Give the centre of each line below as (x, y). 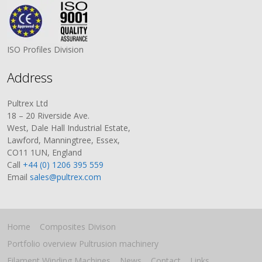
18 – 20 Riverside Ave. (49, 116)
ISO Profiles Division (46, 49)
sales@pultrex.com (66, 177)
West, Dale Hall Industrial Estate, (69, 128)
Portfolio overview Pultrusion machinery (83, 244)
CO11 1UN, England (45, 152)
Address (30, 77)
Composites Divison (78, 227)
